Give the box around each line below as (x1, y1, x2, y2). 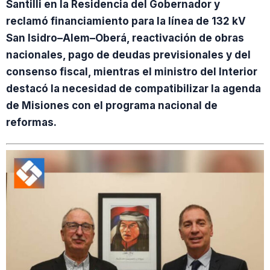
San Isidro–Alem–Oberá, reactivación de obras (6, 32, 244, 44)
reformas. (6, 116, 57, 128)
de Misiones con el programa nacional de (6, 99, 218, 111)
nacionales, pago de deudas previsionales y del (6, 49, 251, 61)
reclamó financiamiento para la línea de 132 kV (6, 15, 246, 27)
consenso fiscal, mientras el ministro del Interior (6, 66, 257, 78)
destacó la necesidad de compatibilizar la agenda (6, 83, 261, 95)
